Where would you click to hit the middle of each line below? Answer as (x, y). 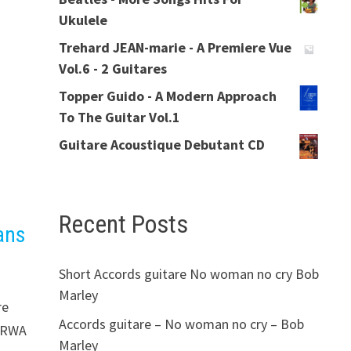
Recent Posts (123, 224)
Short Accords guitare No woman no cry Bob (188, 274)
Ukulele (83, 20)
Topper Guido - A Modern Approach (167, 96)
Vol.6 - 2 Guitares (112, 68)
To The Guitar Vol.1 (119, 117)
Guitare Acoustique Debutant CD (161, 144)
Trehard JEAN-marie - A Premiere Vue (175, 47)
